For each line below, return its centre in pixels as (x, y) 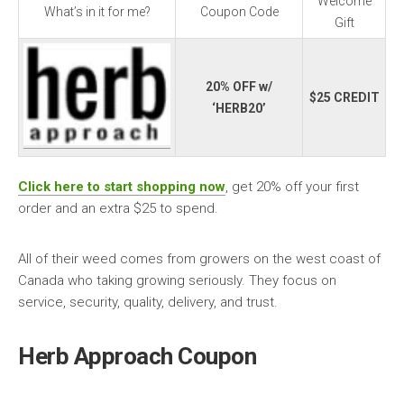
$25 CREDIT (344, 97)
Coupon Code (239, 11)
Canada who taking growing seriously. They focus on (177, 280)
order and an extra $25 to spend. (118, 208)
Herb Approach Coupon (137, 356)
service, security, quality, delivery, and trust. (148, 302)
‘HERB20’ (239, 108)
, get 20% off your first (292, 186)
